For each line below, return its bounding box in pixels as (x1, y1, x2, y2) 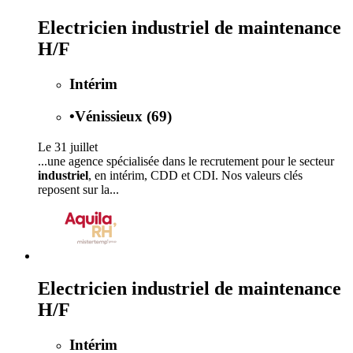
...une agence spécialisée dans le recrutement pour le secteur (38, 154, 334, 168)
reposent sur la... (38, 182, 119, 196)
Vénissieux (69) (75, 107, 172, 124)
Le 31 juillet (38, 139, 98, 154)
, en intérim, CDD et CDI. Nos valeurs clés (88, 168, 303, 182)
